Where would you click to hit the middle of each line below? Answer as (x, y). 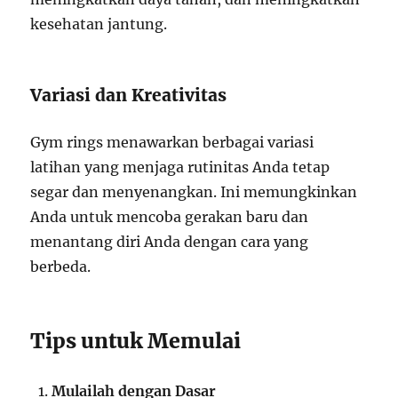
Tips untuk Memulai (136, 341)
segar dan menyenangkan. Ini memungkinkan (194, 192)
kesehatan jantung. (99, 24)
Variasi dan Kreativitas (129, 96)
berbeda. (61, 267)
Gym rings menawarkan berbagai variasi (172, 143)
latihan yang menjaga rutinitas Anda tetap (180, 167)
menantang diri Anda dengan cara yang (170, 242)
